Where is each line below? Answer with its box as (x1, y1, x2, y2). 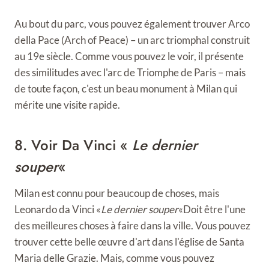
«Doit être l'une (178, 203, 246, 216)
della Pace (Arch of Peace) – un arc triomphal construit (14, 34, 250, 47)
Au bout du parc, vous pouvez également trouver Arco (14, 17, 250, 31)
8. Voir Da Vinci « (14, 134, 132, 156)
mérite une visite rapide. (14, 98, 120, 112)
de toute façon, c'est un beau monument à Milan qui (14, 82, 237, 95)
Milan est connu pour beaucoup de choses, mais (14, 187, 219, 200)
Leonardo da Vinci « (14, 203, 101, 216)
